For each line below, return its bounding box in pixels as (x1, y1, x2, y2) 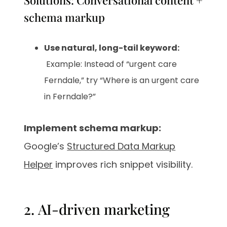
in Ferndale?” (44, 91, 96, 103)
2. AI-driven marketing (24, 200, 170, 219)
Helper (24, 158, 53, 171)
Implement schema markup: (24, 122, 162, 135)
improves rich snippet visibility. (53, 158, 193, 171)
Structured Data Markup (67, 140, 176, 153)
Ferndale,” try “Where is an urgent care (44, 74, 200, 87)
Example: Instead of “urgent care (44, 58, 177, 70)
